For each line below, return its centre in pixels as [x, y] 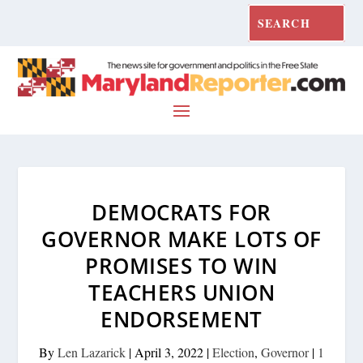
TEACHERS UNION [181, 292]
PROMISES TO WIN [181, 265]
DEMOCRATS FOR [181, 212]
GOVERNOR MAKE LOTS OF [181, 239]
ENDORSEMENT [181, 319]
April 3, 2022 [169, 352]
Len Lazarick [92, 352]
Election [233, 352]
